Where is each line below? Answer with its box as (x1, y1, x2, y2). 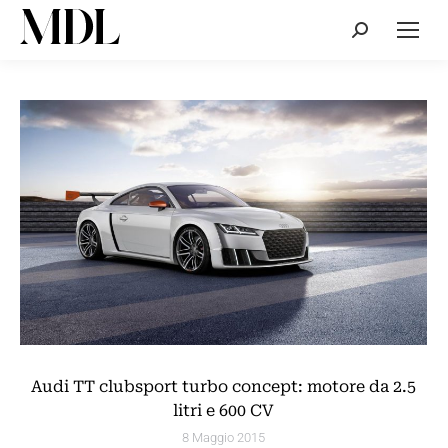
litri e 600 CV (173, 401, 274, 421)
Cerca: (351, 23, 394, 42)
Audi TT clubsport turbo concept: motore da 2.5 (31, 377, 416, 397)
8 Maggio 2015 (182, 430, 265, 446)
